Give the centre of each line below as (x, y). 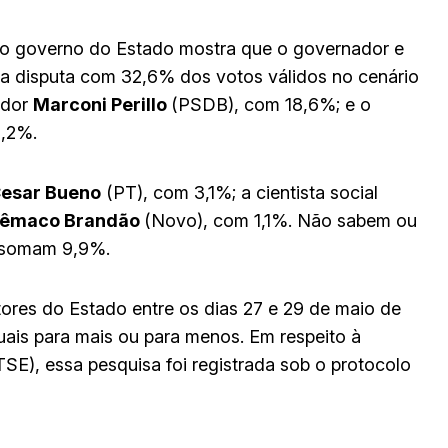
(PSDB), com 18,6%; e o (271, 104)
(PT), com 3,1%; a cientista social (239, 192)
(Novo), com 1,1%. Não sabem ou (280, 220)
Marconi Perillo (102, 104)
